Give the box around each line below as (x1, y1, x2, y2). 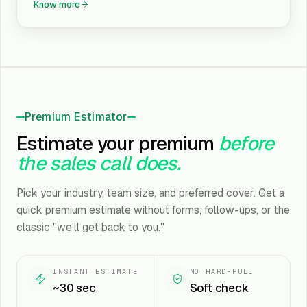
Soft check (189, 280, 249, 295)
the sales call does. (16, 151, 181, 175)
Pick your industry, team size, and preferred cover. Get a (16, 186, 284, 200)
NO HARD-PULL (189, 267, 254, 276)
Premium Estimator (25, 110, 127, 124)
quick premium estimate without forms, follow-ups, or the (16, 203, 290, 217)
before (218, 131, 274, 156)
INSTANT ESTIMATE (53, 267, 138, 276)
